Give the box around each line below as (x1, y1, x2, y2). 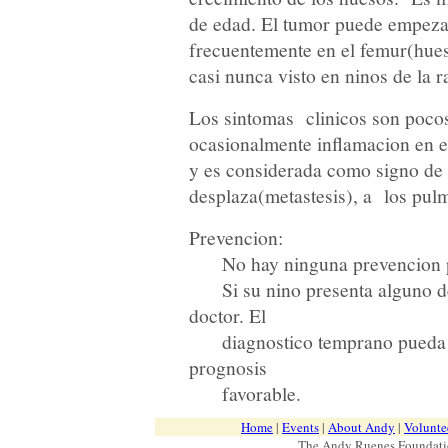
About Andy (328, 418, 395, 436)
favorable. (188, 380, 301, 406)
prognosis (188, 354, 267, 380)
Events (282, 418, 319, 436)
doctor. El (188, 302, 266, 328)
